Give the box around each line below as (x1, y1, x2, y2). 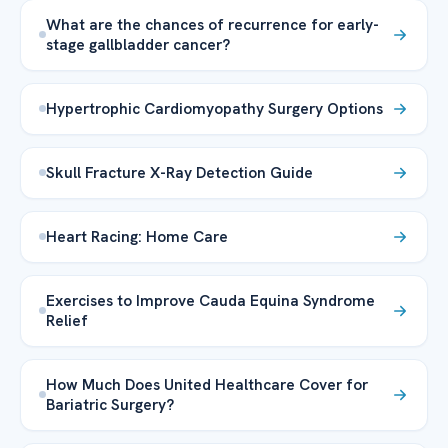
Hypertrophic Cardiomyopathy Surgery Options (46, 97, 383, 119)
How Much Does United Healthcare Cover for (46, 373, 368, 395)
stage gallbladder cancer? (46, 33, 234, 55)
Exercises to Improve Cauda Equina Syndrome (46, 289, 375, 311)
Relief (46, 309, 88, 331)
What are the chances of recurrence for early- (46, 13, 379, 35)
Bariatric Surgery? (46, 393, 174, 415)
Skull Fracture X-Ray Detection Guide (46, 161, 313, 183)
